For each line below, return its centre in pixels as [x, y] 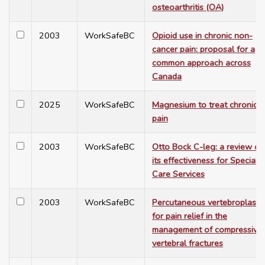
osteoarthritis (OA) [188, 7]
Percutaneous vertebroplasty [208, 203]
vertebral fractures [188, 243]
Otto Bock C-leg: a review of [207, 147]
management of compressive [207, 230]
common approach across [201, 63]
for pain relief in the [190, 216]
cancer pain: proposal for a [203, 49]
